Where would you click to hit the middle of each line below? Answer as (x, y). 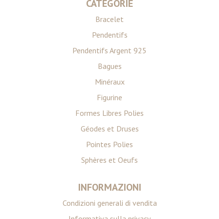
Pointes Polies (109, 144)
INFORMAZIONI (109, 187)
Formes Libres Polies (109, 113)
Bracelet (109, 19)
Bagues (109, 66)
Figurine (109, 97)
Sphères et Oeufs (109, 160)
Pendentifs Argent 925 (109, 50)
